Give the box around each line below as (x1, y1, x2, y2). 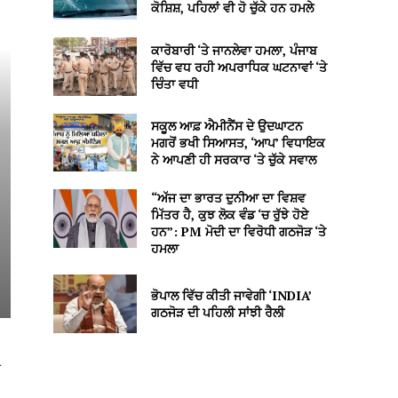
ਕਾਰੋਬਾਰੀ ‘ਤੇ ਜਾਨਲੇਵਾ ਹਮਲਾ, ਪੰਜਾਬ (150, 41, 317, 59)
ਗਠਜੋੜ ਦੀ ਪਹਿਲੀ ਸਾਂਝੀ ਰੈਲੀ (150, 303, 284, 321)
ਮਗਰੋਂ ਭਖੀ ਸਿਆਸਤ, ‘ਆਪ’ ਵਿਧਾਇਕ (150, 134, 325, 152)
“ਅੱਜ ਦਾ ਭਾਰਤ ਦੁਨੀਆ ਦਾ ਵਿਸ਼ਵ (150, 189, 306, 207)
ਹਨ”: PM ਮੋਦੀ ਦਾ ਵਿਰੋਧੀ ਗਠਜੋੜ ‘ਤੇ (150, 223, 326, 241)
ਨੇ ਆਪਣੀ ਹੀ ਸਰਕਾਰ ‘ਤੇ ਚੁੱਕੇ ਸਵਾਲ (150, 151, 316, 169)
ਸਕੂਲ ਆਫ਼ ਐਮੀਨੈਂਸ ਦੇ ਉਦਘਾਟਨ (150, 117, 303, 135)
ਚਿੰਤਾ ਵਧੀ (150, 75, 198, 92)
